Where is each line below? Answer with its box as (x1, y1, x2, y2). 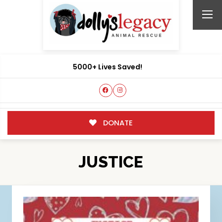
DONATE (101, 117, 133, 128)
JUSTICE (78, 153, 143, 171)
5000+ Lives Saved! (73, 62, 142, 72)
